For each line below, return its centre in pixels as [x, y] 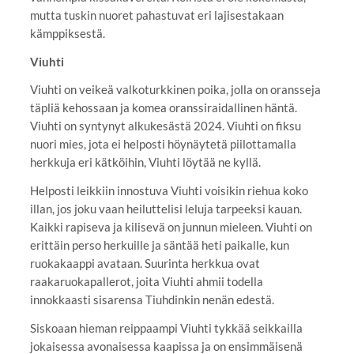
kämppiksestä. [67, 33]
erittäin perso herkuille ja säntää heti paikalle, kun [159, 245]
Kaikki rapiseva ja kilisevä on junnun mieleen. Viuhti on [171, 227]
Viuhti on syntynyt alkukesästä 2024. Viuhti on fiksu [165, 126]
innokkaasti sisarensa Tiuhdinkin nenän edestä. [152, 300]
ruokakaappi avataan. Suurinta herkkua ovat [145, 264]
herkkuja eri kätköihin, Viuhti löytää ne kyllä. [145, 162]
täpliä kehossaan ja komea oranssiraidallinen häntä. [163, 108]
